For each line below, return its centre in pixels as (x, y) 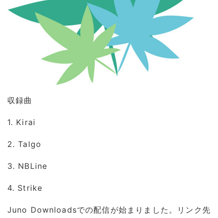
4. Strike (25, 188)
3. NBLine (27, 166)
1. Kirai (21, 122)
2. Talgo (24, 144)
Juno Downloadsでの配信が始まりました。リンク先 (109, 210)
